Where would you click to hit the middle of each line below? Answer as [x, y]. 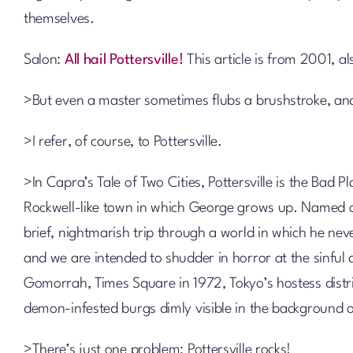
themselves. [59, 19]
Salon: [44, 60]
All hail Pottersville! [124, 60]
